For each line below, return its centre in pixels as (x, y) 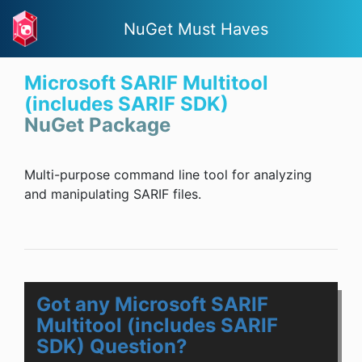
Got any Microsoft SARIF (152, 305)
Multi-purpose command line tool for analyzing (168, 175)
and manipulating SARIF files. (113, 194)
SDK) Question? (112, 347)
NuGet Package (97, 125)
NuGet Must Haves (196, 29)
